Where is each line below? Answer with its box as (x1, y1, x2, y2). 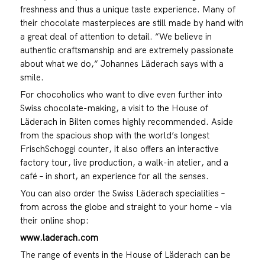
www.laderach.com (20, 232, 98, 244)
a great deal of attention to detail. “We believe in (20, 31, 212, 43)
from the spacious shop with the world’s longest (20, 130, 209, 141)
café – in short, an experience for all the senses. (20, 170, 209, 182)
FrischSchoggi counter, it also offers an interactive (20, 143, 219, 155)
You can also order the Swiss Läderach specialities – (20, 188, 225, 199)
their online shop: (20, 215, 89, 227)
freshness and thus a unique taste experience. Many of (20, 4, 235, 15)
